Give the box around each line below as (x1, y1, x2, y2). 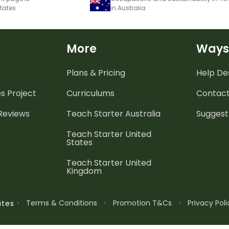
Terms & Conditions (26, 198, 98, 208)
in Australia (110, 4, 146, 12)
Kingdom (66, 165, 102, 177)
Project (5, 87, 36, 99)
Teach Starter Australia (66, 108, 161, 120)
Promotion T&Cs (113, 198, 172, 208)
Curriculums (66, 87, 114, 99)
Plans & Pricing (66, 67, 125, 79)
